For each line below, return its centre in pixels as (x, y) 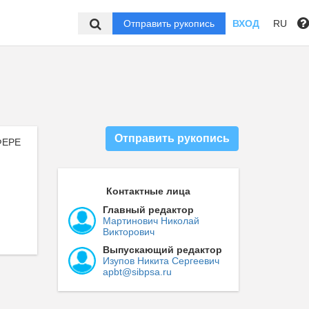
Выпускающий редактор (162, 250)
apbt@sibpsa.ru (137, 272)
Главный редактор (148, 210)
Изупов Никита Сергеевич (161, 261)
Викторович (128, 232)
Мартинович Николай (151, 221)
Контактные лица (148, 191)
